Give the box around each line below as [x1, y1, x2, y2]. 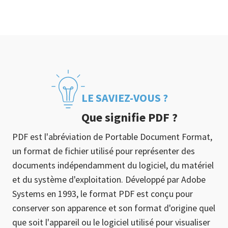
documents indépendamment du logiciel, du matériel [12, 159, 214, 171]
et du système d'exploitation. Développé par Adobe [12, 174, 206, 185]
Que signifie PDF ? [81, 109, 178, 125]
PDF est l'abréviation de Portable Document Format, [12, 131, 212, 142]
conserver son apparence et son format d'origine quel [12, 202, 215, 214]
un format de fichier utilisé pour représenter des [12, 145, 195, 157]
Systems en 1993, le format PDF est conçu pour [12, 188, 193, 199]
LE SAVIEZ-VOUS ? [81, 91, 168, 105]
